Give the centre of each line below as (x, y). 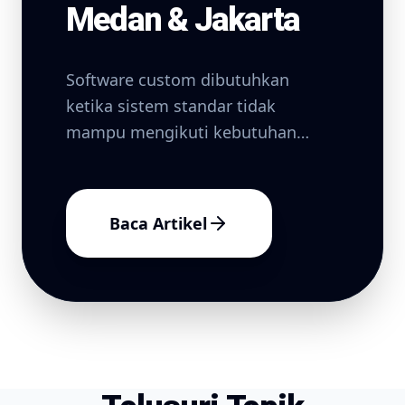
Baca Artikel (158, 223)
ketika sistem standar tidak (171, 106)
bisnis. (91, 158)
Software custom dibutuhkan (178, 80)
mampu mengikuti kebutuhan (181, 132)
